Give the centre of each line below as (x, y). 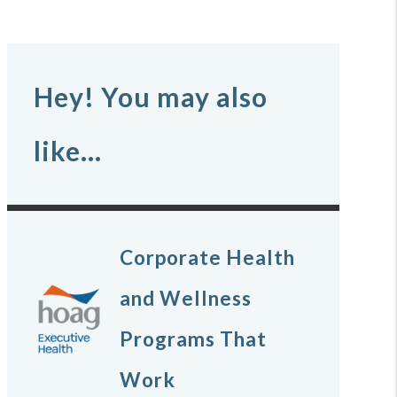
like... (68, 151)
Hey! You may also (151, 97)
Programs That (194, 339)
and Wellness (186, 299)
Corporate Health (208, 258)
